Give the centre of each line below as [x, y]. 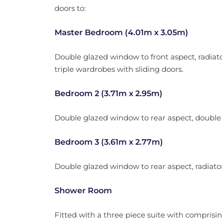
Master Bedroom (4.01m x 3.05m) [121, 32]
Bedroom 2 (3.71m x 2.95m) [108, 93]
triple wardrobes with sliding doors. [119, 69]
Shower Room [83, 191]
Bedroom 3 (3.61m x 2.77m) [109, 142]
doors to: [70, 8]
